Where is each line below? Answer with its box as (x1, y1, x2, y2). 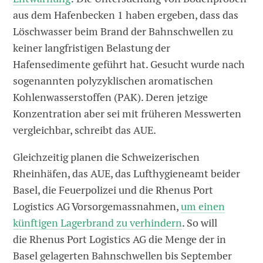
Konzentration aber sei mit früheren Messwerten (13, 107, 242, 121)
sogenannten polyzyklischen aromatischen (13, 74, 214, 88)
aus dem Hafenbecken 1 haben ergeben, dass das (13, 8, 239, 22)
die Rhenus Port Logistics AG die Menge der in (13, 232, 227, 247)
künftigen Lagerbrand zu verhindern (13, 216, 183, 230)
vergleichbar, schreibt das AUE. (13, 123, 157, 137)
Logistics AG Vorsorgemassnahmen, (13, 200, 181, 214)
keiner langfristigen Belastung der (13, 41, 171, 55)
